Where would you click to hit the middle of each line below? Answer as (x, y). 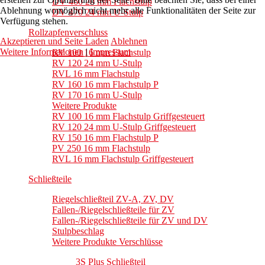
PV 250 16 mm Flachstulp (101, 148)
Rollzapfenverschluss (68, 33)
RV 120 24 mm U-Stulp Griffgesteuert (124, 127)
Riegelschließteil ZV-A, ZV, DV (113, 199)
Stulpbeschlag (78, 231)
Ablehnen (129, 41)
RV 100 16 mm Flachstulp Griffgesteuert (128, 117)
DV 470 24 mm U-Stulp (98, 12)
